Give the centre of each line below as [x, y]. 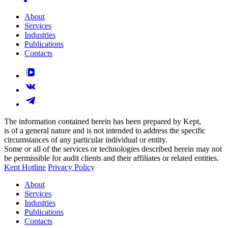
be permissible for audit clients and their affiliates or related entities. [111, 158]
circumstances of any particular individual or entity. [86, 140]
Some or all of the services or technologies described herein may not [113, 149]
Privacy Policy [71, 167]
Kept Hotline [25, 167]
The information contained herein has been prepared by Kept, [103, 122]
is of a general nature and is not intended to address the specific [105, 131]
